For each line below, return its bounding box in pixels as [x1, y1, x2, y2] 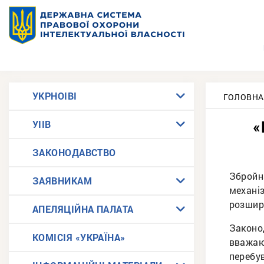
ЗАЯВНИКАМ [32, 174, 93, 187]
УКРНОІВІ [32, 90, 77, 102]
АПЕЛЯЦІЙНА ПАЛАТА [32, 203, 134, 215]
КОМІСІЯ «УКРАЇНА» [32, 231, 126, 243]
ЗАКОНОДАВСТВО [32, 146, 116, 159]
